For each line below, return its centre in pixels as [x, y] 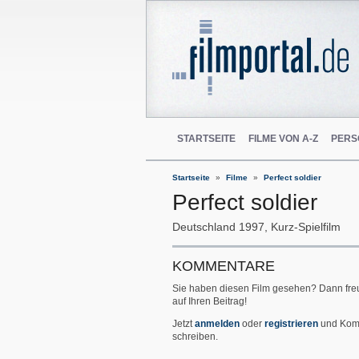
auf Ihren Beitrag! [210, 301]
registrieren [291, 323]
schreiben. [195, 336]
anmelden [217, 323]
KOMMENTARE [224, 266]
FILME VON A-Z [283, 139]
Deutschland [204, 226]
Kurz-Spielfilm [306, 226]
